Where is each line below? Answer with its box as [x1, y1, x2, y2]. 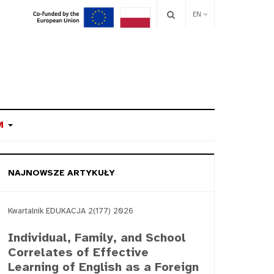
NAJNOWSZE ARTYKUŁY [8, 167, 115, 178]
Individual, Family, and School [8, 230, 186, 246]
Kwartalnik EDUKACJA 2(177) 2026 [8, 206, 133, 216]
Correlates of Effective [8, 245, 149, 261]
